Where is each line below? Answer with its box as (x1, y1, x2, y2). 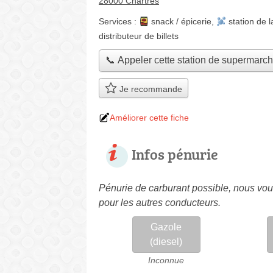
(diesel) (150, 236, 183, 247)
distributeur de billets (99, 31, 179, 41)
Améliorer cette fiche (110, 112, 189, 122)
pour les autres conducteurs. (99, 197, 221, 208)
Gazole (151, 221, 182, 232)
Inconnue (148, 255, 185, 265)
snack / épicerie (151, 16, 211, 26)
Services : (99, 16, 139, 26)
